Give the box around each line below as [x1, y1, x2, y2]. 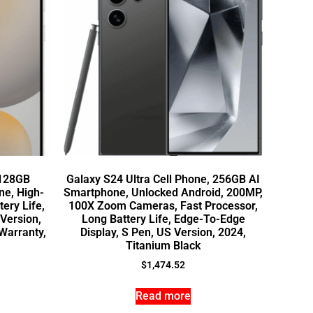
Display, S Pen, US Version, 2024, [80, 226, 246, 239]
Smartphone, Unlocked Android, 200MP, [64, 186, 263, 199]
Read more [136, 289, 191, 303]
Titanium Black [126, 239, 201, 252]
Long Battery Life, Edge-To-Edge [81, 212, 245, 226]
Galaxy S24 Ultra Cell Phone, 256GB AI [66, 173, 260, 186]
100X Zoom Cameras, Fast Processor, [68, 199, 258, 212]
